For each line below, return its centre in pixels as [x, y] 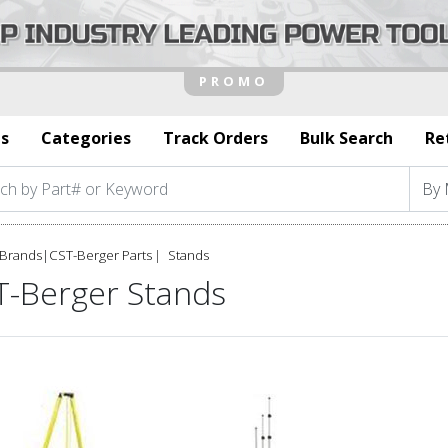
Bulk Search [346, 137]
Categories [86, 137]
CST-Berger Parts [100, 254]
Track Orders [215, 137]
